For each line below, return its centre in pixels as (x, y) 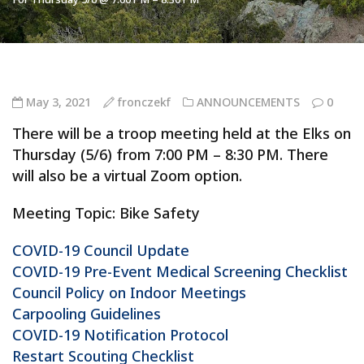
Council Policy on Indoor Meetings (129, 292)
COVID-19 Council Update (101, 250)
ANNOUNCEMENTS (248, 102)
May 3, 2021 (57, 102)
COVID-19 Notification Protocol (120, 335)
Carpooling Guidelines (87, 314)
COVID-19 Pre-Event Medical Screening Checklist (180, 271)
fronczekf (144, 102)
